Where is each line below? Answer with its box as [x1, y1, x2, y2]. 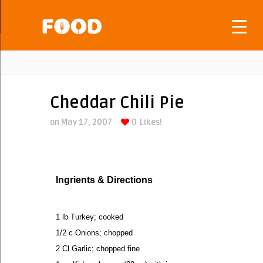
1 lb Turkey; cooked [56, 213, 123, 221]
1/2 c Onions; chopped [56, 228, 133, 237]
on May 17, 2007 [50, 117, 112, 127]
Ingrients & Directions [56, 175, 153, 185]
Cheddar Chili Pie [50, 93, 184, 113]
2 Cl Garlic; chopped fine [56, 244, 140, 253]
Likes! [140, 117, 162, 127]
